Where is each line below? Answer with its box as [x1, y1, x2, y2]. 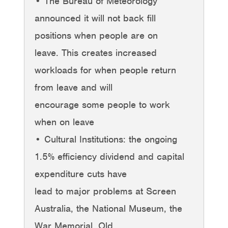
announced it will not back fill [35, 12, 156, 24]
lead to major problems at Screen [35, 185, 176, 197]
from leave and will [35, 81, 112, 93]
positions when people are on [35, 29, 158, 41]
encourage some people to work [35, 98, 170, 110]
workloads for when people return [35, 64, 176, 76]
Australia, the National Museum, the [35, 202, 182, 214]
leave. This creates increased [35, 46, 157, 59]
